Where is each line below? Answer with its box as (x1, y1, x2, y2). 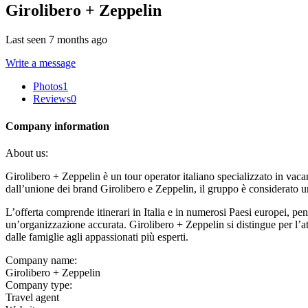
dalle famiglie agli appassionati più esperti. (5, 230, 188, 243)
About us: (5, 146, 48, 159)
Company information (5, 120, 109, 132)
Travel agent (5, 291, 59, 303)
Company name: (5, 254, 77, 266)
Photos (33, 80, 63, 93)
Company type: (5, 278, 72, 291)
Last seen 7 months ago (5, 34, 107, 46)
